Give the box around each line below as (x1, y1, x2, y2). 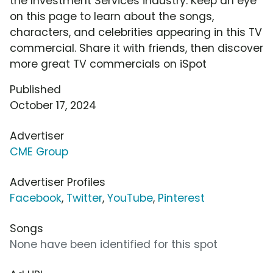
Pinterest (158, 191, 205, 206)
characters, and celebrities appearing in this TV (10, 25, 262, 40)
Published (10, 82, 61, 97)
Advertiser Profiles (10, 175, 105, 190)
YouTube (107, 191, 153, 206)
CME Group (10, 144, 68, 160)
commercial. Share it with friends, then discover (10, 41, 263, 56)
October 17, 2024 (10, 98, 96, 113)
